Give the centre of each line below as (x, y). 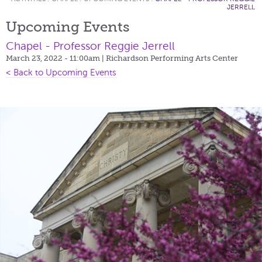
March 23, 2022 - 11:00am (54, 58)
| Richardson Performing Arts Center (170, 58)
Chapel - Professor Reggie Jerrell (90, 46)
